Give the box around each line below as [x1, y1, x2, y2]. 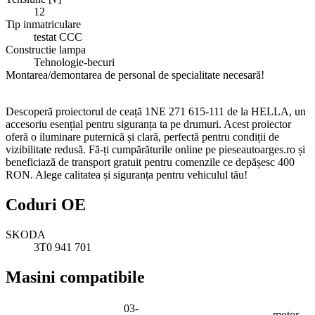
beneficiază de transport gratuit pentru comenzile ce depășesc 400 [6, 155, 295, 168]
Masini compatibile [6, 267, 145, 286]
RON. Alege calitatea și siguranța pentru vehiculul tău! [6, 168, 247, 181]
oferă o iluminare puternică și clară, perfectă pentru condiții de [6, 130, 279, 143]
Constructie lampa [6, 43, 86, 56]
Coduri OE [6, 195, 86, 214]
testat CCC [34, 30, 82, 43]
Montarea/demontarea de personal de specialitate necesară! [6, 68, 264, 81]
